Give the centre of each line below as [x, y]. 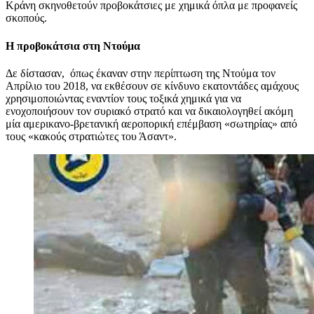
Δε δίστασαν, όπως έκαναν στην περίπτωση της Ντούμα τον [141, 73]
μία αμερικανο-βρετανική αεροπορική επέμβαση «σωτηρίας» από [151, 123]
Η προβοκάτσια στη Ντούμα [73, 46]
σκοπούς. [26, 18]
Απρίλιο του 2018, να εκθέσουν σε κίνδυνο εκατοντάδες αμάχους [153, 86]
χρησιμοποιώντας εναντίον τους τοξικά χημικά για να [123, 98]
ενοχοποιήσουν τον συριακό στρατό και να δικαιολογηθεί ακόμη [149, 111]
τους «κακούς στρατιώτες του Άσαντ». [91, 136]
